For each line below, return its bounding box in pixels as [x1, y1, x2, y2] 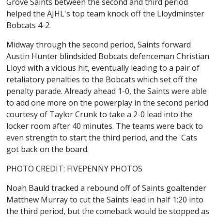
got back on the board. [6, 144, 89, 155]
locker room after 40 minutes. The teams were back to [6, 121, 203, 132]
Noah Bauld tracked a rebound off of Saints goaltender [6, 183, 207, 194]
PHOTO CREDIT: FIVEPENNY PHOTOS [6, 163, 143, 174]
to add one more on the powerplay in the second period [6, 97, 209, 108]
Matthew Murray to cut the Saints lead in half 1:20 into [6, 194, 204, 205]
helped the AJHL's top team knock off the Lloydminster [6, 8, 205, 19]
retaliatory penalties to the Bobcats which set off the [6, 74, 198, 85]
